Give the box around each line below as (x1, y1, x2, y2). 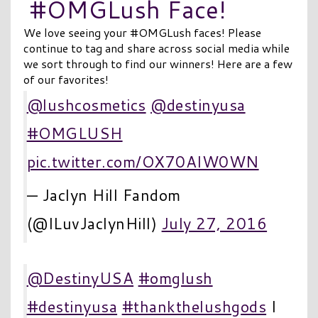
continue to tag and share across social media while (23, 39, 290, 56)
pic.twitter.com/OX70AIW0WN (26, 150, 259, 172)
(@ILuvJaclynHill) (26, 212, 162, 234)
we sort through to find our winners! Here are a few (23, 55, 292, 72)
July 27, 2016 (161, 212, 268, 234)
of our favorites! (23, 70, 109, 87)
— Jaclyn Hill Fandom (26, 183, 181, 206)
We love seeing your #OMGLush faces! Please (23, 23, 261, 40)
